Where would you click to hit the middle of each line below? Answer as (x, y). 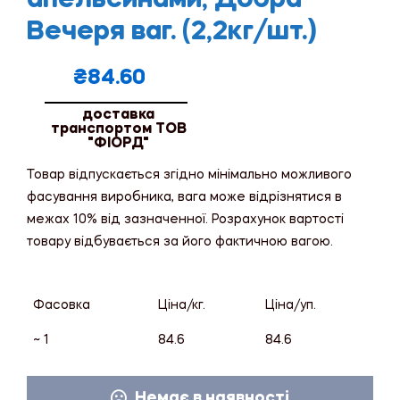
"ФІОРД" (118, 143)
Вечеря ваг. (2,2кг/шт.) (172, 32)
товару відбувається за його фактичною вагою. (180, 242)
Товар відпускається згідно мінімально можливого (189, 175)
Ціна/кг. (182, 305)
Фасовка (62, 305)
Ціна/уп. (291, 305)
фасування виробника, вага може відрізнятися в (184, 197)
